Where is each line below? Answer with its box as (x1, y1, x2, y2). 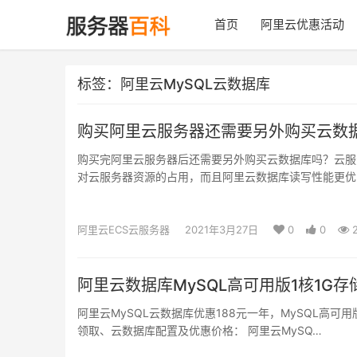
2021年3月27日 (185, 223, 258, 236)
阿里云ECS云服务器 (77, 223, 170, 236)
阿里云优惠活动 (261, 17, 344, 32)
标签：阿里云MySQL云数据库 (77, 76, 270, 92)
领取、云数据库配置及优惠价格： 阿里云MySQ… (77, 324, 322, 337)
